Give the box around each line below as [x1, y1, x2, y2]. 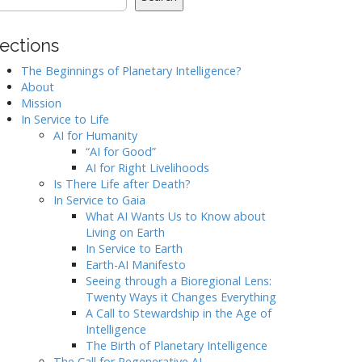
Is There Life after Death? [53, 176, 191, 192]
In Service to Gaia [53, 192, 145, 208]
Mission [21, 95, 61, 111]
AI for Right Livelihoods [86, 160, 209, 175]
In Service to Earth [86, 241, 183, 256]
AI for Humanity [53, 128, 137, 143]
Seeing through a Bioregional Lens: [86, 273, 271, 288]
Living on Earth [86, 225, 165, 240]
